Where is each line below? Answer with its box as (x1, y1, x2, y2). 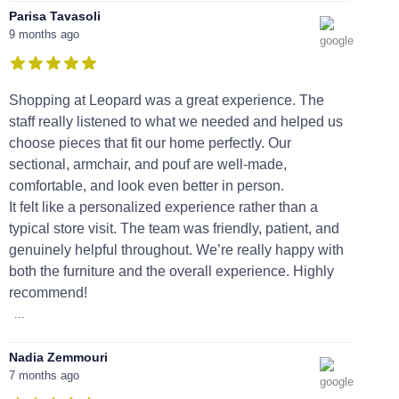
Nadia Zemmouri (9, 349, 108, 364)
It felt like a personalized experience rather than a (9, 199, 318, 215)
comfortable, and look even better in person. (9, 177, 284, 193)
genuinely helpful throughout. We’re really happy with (9, 241, 344, 257)
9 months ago (9, 27, 79, 41)
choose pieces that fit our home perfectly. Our (9, 134, 291, 151)
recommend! (9, 284, 87, 300)
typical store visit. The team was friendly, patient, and (9, 220, 339, 236)
